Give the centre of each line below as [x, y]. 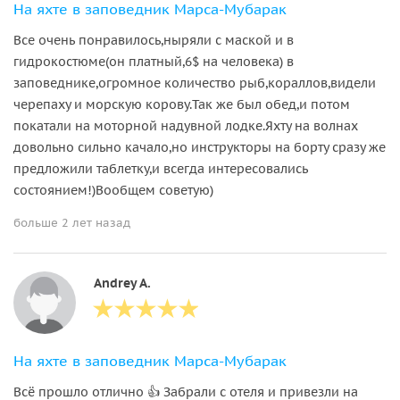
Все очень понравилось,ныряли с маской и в [154, 40]
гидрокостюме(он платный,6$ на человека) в [154, 61]
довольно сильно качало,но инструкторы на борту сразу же [200, 147]
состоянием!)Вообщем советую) [113, 190]
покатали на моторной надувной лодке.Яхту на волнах [186, 125]
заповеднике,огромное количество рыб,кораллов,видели [195, 83]
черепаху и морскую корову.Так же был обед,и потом [182, 104]
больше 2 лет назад [72, 222]
